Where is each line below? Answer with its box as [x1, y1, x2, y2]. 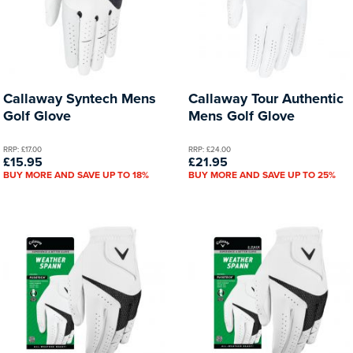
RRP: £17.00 [3, 143, 42, 154]
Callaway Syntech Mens [3, 87, 156, 109]
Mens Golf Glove [188, 105, 295, 126]
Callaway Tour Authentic [188, 87, 344, 109]
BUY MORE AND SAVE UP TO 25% [188, 167, 336, 181]
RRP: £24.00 [188, 143, 231, 154]
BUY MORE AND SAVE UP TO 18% [3, 167, 149, 181]
